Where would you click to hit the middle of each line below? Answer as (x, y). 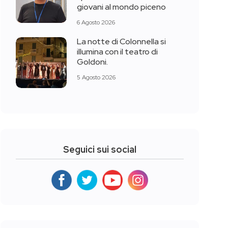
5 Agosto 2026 (96, 77)
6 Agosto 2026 (96, 22)
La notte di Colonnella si (121, 42)
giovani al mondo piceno (121, 7)
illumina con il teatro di (117, 52)
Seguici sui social (100, 149)
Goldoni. (92, 62)
